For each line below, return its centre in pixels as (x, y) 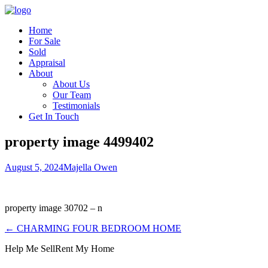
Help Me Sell (30, 248)
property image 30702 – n (54, 208)
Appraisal (47, 63)
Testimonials (76, 106)
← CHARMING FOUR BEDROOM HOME (93, 228)
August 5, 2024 (34, 167)
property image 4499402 (79, 141)
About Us (71, 84)
